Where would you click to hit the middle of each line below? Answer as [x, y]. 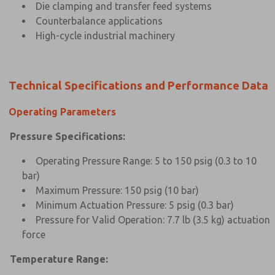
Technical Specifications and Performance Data [138, 85]
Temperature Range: [59, 259]
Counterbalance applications [99, 21]
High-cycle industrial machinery [105, 35]
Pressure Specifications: [68, 136]
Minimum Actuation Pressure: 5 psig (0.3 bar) [135, 205]
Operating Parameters [62, 111]
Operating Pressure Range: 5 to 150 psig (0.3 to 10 [146, 161]
